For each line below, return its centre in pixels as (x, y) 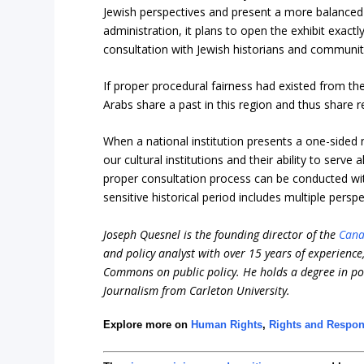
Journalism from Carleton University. (197, 290)
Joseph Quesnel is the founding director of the (221, 234)
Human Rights (227, 324)
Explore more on (147, 324)
